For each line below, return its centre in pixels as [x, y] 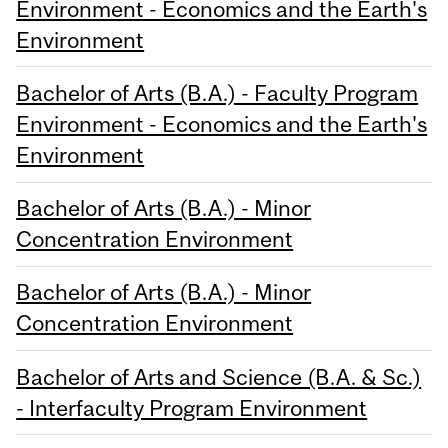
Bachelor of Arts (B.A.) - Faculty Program [217, 92]
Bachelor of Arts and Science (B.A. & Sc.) [219, 376]
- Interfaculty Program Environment [192, 407]
